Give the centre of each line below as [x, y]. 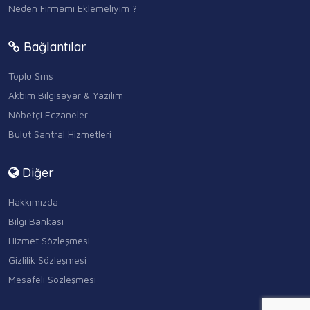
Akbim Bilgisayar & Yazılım [66, 95]
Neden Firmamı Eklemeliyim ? [73, 8]
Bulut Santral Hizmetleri [60, 134]
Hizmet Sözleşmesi [49, 240]
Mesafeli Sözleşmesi [52, 279]
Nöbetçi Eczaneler [48, 114]
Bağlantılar [53, 46]
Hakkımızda [33, 202]
